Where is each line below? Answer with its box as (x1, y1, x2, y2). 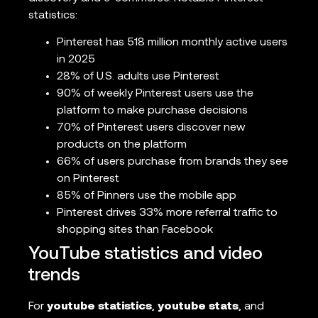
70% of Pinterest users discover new (57, 122, 246, 134)
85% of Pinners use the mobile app (57, 190, 236, 202)
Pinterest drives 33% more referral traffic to (57, 207, 278, 219)
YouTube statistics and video (28, 246, 263, 264)
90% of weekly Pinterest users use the (57, 88, 253, 100)
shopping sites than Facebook (57, 224, 213, 236)
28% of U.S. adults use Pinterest (57, 71, 219, 83)
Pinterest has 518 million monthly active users (57, 37, 287, 49)
